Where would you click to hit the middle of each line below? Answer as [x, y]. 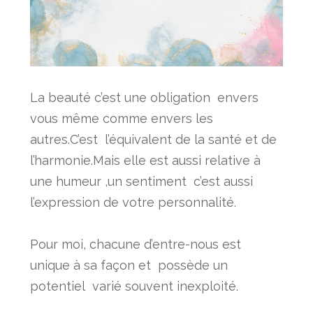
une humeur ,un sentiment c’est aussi [141, 181]
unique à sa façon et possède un [129, 265]
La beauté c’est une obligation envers [144, 97]
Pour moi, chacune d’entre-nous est [135, 244]
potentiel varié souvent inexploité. [134, 286]
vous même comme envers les [121, 118]
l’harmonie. [61, 160]
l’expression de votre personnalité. [133, 202]
